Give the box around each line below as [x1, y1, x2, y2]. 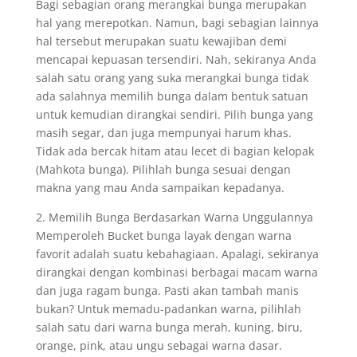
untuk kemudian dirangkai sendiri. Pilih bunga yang [35, 107, 313, 122]
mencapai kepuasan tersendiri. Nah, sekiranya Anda [35, 52, 316, 67]
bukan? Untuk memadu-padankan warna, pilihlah [35, 301, 301, 316]
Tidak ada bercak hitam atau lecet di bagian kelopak [35, 143, 314, 159]
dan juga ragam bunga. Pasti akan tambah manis [35, 283, 299, 298]
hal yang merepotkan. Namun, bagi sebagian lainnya [35, 15, 319, 30]
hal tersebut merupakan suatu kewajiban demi [35, 33, 287, 49]
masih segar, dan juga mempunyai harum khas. [35, 125, 292, 140]
